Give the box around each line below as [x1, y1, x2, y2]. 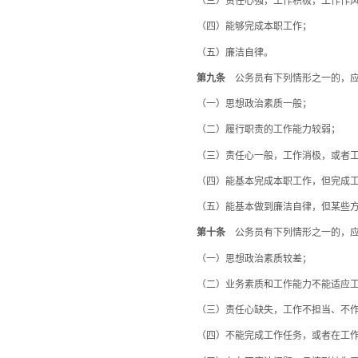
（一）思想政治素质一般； [177, 98, 312, 109]
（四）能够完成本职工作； [177, 21, 312, 33]
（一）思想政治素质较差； [177, 253, 312, 265]
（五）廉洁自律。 [177, 46, 273, 58]
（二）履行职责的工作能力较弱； [177, 124, 340, 136]
